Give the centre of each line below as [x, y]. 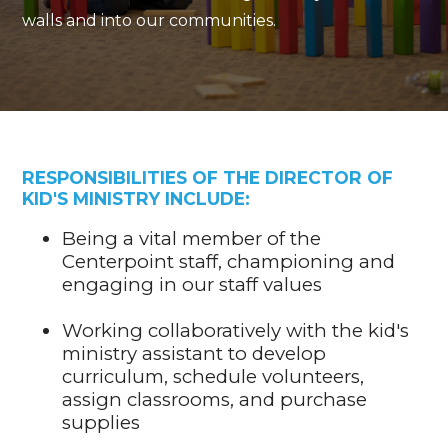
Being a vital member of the [192, 239]
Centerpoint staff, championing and [229, 262]
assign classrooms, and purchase [215, 400]
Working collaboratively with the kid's [236, 331]
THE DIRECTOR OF [308, 177]
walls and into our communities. [149, 20]
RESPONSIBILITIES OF [123, 177]
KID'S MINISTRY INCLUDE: [136, 198]
